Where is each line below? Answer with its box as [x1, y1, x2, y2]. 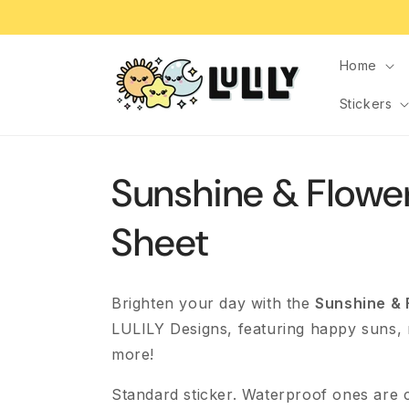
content [26, 19, 81, 37]
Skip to [26, 3, 76, 21]
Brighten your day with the [111, 294, 316, 313]
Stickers [339, 96, 393, 111]
